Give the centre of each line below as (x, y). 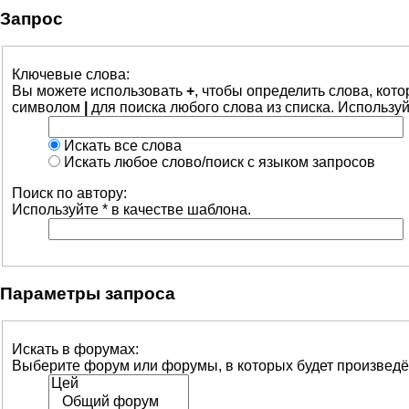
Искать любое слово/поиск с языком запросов (218, 162)
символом (48, 107)
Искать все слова (121, 146)
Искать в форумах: (75, 350)
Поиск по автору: (69, 193)
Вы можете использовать (99, 91)
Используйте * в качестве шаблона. (131, 210)
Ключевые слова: (71, 74)
